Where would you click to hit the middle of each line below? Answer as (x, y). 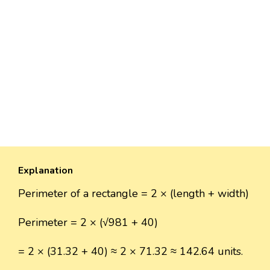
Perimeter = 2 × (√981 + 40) (88, 223)
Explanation (46, 171)
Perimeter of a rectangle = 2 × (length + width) (133, 194)
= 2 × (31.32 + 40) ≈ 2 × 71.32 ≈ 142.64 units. (130, 252)
